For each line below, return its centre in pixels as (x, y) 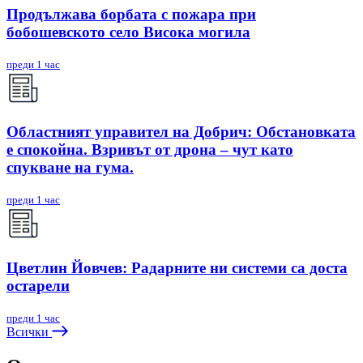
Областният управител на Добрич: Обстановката (181, 132)
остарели (38, 285)
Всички (29, 331)
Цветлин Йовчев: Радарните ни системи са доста (177, 267)
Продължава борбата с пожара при (131, 15)
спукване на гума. (70, 168)
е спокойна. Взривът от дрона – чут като (150, 150)
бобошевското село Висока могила (128, 32)
